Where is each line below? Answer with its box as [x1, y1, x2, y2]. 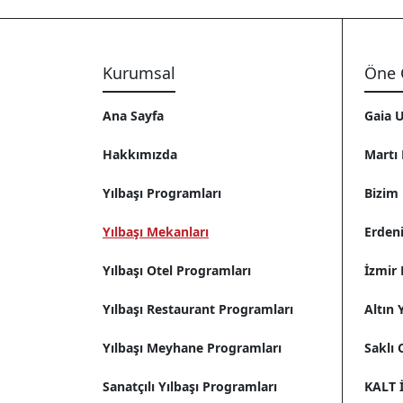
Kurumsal [103, 62, 175, 85]
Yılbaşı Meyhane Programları [103, 339, 282, 357]
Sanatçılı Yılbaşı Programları [103, 378, 277, 396]
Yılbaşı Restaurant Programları [103, 300, 293, 318]
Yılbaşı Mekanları [103, 223, 209, 241]
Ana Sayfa [103, 107, 164, 125]
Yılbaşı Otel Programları [103, 262, 251, 280]
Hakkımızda [103, 146, 177, 164]
